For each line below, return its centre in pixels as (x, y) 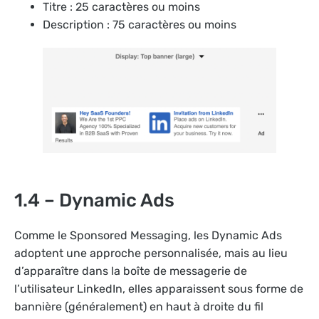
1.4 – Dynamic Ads (94, 201)
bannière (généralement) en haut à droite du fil (139, 307)
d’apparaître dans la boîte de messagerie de (131, 271)
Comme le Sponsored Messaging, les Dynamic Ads (148, 236)
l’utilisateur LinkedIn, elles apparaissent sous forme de (159, 289)
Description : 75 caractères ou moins (140, 25)
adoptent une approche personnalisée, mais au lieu (151, 253)
